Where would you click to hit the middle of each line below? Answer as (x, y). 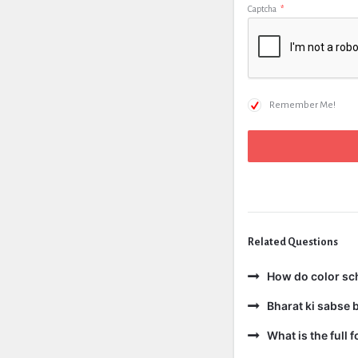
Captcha (262, 9)
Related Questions (293, 242)
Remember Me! (302, 105)
